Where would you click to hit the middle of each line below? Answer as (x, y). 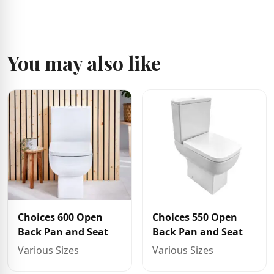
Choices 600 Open (60, 217)
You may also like (84, 63)
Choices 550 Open (195, 217)
